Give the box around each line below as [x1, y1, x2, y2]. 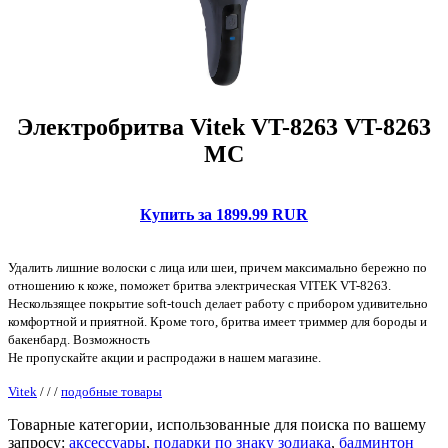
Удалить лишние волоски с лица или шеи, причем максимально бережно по [8, 259, 427, 275]
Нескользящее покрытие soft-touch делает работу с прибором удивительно [8, 295, 428, 311]
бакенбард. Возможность [8, 331, 150, 347]
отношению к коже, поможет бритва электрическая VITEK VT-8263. [8, 277, 391, 293]
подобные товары [61, 383, 162, 399]
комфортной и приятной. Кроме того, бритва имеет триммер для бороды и [8, 313, 427, 329]
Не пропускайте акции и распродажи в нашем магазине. [8, 349, 321, 365]
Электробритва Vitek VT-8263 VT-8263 [17, 113, 431, 140]
